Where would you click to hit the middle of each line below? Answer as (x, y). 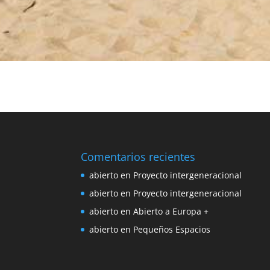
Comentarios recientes (138, 156)
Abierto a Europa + (171, 211)
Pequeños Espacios (172, 229)
